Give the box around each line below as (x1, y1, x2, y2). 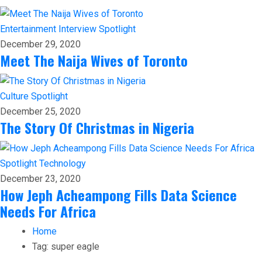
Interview (58, 23, 99, 35)
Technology (39, 157, 86, 169)
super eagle (51, 240, 99, 252)
